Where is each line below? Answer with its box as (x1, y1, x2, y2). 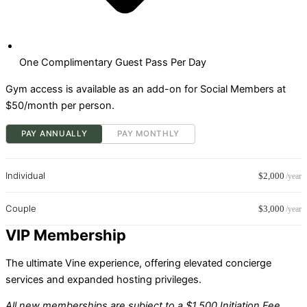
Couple (5, 202, 36, 214)
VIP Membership (5, 225, 126, 244)
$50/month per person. (5, 99, 114, 112)
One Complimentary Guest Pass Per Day (19, 56, 206, 69)
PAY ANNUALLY (21, 128, 88, 138)
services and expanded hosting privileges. (5, 273, 201, 286)
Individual (5, 169, 45, 181)
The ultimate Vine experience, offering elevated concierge (5, 256, 271, 269)
